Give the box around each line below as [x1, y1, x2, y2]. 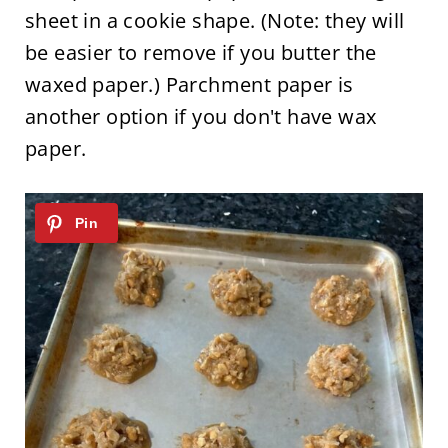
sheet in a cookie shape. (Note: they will [24, 7, 405, 35]
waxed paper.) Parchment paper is [24, 71, 354, 99]
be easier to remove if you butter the [24, 39, 377, 67]
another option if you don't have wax [24, 103, 377, 131]
